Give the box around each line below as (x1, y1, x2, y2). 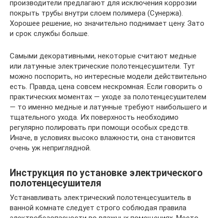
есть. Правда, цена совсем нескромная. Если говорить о (10, 82, 202, 91)
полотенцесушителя (10, 177, 101, 189)
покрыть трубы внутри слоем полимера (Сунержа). (10, 9, 183, 18)
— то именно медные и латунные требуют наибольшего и (10, 103, 207, 112)
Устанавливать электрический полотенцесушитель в (10, 193, 191, 202)
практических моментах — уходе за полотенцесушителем (10, 92, 206, 102)
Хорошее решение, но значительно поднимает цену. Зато (10, 19, 204, 28)
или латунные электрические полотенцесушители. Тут (10, 62, 195, 71)
